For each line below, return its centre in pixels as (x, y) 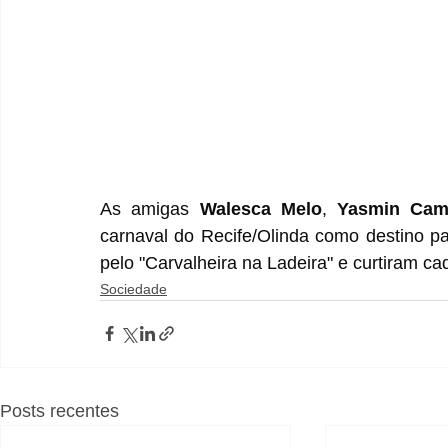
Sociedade (133, 288)
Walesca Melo (255, 208)
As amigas (145, 208)
